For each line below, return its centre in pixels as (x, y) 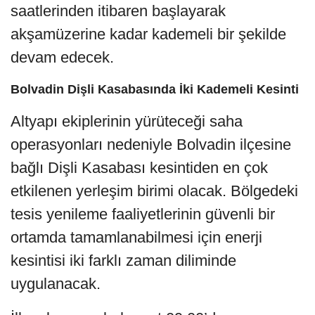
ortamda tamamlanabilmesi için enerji (136, 237)
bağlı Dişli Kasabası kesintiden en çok (139, 167)
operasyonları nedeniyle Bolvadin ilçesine (151, 144)
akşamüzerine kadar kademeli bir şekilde (148, 34)
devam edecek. (62, 57)
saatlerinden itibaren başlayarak (118, 11)
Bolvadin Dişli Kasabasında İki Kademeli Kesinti (155, 89)
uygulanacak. (56, 283)
